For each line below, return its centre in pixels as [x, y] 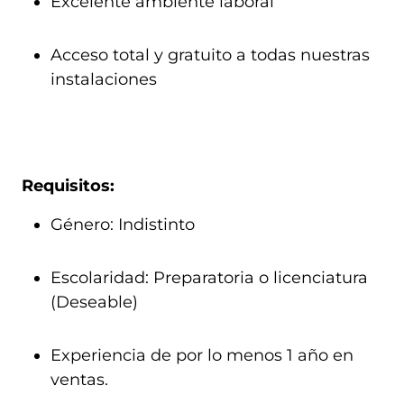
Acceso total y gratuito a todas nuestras [210, 55]
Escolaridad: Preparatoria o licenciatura [209, 278]
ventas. [79, 380]
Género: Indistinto [123, 225]
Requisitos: [68, 186]
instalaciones [104, 79]
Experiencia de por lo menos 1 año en [202, 355]
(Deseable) [94, 302]
